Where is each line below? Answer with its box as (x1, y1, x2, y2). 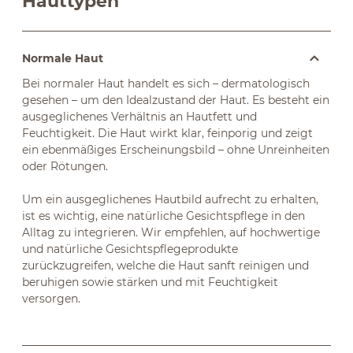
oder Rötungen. (22, 159, 108, 173)
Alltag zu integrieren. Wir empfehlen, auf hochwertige (22, 225, 320, 240)
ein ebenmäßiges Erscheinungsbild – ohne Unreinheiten (22, 143, 329, 157)
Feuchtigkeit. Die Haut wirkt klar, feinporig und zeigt (22, 126, 313, 140)
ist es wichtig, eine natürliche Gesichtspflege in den (22, 209, 305, 223)
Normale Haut (22, 51, 103, 65)
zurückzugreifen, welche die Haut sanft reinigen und (22, 258, 309, 273)
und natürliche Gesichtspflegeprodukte (22, 242, 238, 256)
